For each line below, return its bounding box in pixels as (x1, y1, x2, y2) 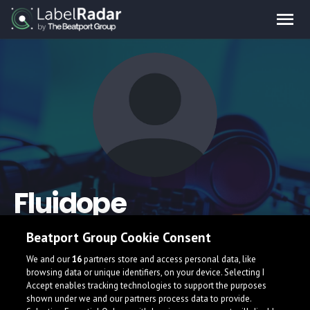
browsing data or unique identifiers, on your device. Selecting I (26, 266, 265, 278)
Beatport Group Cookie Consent (26, 228, 212, 246)
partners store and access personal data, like (82, 253, 257, 265)
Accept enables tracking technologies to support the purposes (26, 280, 267, 291)
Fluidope (14, 184, 127, 223)
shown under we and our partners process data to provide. (26, 293, 252, 304)
